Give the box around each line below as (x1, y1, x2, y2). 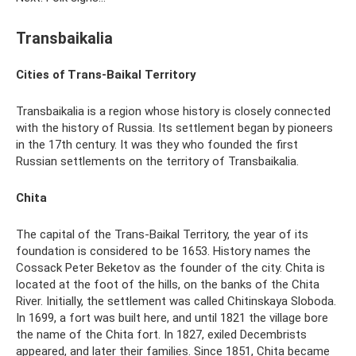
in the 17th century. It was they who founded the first (16, 137, 298, 152)
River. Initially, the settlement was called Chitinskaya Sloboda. (16, 293, 336, 308)
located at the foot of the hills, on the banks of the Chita (16, 277, 319, 292)
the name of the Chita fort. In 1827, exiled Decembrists (16, 327, 307, 342)
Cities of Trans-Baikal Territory (16, 67, 196, 82)
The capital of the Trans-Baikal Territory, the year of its (16, 226, 308, 242)
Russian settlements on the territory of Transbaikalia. (16, 153, 299, 168)
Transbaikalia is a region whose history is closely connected (16, 103, 331, 118)
